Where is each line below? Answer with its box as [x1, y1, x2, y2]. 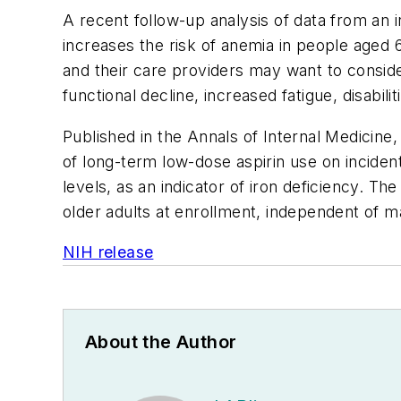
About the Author [85, 331, 237, 354]
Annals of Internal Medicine [186, 126, 393, 146]
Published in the [63, 126, 187, 146]
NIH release [63, 243, 154, 262]
